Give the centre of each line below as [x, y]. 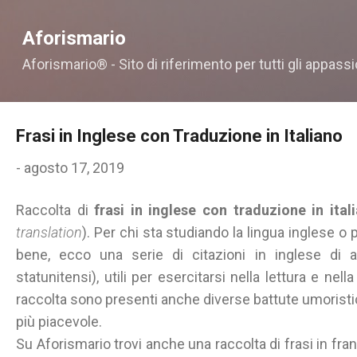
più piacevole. [59, 322]
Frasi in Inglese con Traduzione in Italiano [179, 136]
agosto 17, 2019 [74, 168]
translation [49, 232]
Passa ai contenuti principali [178, 20]
